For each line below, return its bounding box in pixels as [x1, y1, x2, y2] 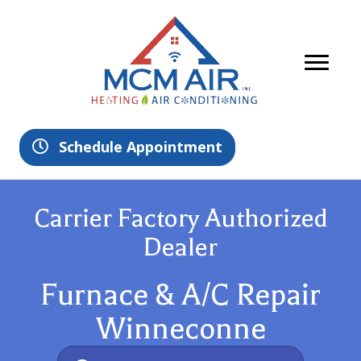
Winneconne [95, 312, 266, 346]
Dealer [143, 232, 218, 263]
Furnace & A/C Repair [40, 278, 321, 313]
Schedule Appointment [59, 137, 222, 157]
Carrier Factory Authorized [33, 203, 328, 234]
